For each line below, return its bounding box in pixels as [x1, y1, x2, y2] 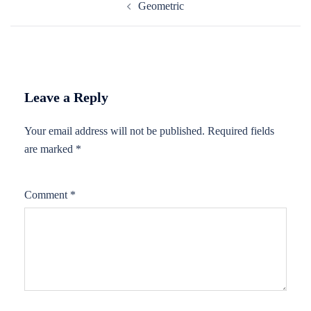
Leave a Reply [24, 90, 108, 105]
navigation [10, 6, 85, 24]
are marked [24, 143, 76, 155]
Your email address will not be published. [24, 125, 205, 137]
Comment [24, 189, 70, 201]
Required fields [208, 125, 274, 137]
